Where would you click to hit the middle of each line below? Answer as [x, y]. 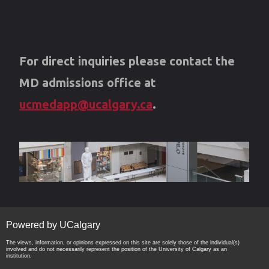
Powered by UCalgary [53, 225]
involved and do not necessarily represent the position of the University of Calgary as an [116, 249]
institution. [19, 255]
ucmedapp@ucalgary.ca [86, 104]
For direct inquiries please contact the [127, 61]
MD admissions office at [88, 82]
